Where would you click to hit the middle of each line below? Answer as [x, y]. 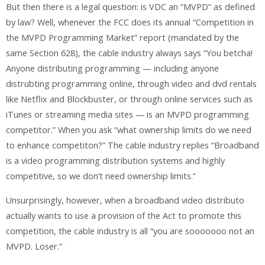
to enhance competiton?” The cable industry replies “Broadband [132, 146]
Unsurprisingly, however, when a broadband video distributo [125, 200]
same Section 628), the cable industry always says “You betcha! [129, 53]
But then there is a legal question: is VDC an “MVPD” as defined [130, 7]
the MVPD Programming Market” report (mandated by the [122, 38]
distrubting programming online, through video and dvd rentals [131, 84]
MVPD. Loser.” [34, 246]
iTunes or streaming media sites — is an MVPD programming [127, 115]
